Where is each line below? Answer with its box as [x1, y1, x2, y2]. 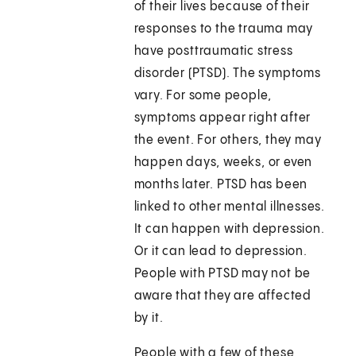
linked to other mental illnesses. [133, 200, 326, 215]
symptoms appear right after [133, 111, 311, 126]
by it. [133, 311, 164, 326]
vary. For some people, [133, 89, 273, 103]
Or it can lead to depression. [133, 245, 308, 259]
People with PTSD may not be [133, 267, 311, 281]
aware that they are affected [133, 289, 312, 304]
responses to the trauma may [133, 22, 314, 37]
